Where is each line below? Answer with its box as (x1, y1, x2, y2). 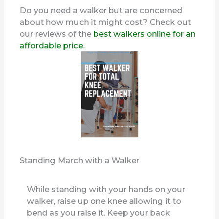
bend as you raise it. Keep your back (27, 207, 171, 218)
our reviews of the (20, 29, 92, 39)
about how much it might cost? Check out (20, 17, 192, 27)
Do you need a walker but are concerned (20, 5, 183, 16)
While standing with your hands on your (27, 184, 186, 194)
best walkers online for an (91, 29, 196, 39)
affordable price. (20, 41, 85, 51)
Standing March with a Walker (20, 155, 140, 165)
